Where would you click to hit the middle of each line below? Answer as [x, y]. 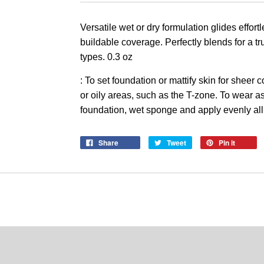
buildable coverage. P [126, 42]
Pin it [227, 142]
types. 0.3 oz [106, 57]
